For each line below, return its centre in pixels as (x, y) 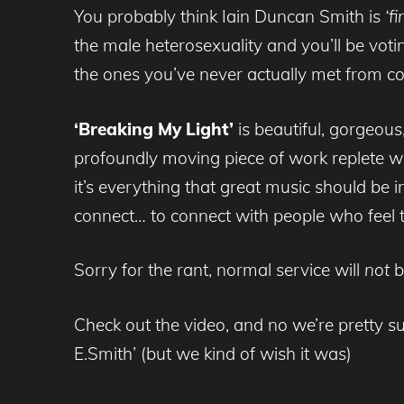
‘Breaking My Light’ (154, 129)
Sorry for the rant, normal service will (219, 270)
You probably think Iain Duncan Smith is (227, 17)
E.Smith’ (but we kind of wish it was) (213, 353)
